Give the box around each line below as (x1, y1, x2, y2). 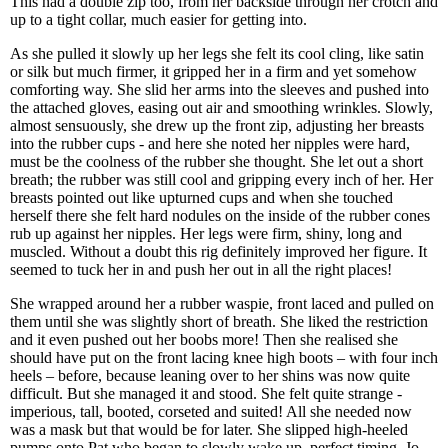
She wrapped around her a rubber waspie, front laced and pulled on (10, 295, 434, 312)
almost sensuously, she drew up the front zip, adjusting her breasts (10, 117, 424, 134)
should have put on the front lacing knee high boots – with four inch (10, 349, 438, 366)
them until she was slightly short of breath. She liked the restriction (10, 313, 428, 330)
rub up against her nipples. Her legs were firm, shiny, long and (10, 225, 402, 242)
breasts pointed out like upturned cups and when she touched (10, 189, 393, 206)
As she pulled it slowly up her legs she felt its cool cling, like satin (10, 45, 424, 62)
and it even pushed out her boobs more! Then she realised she (10, 331, 398, 348)
